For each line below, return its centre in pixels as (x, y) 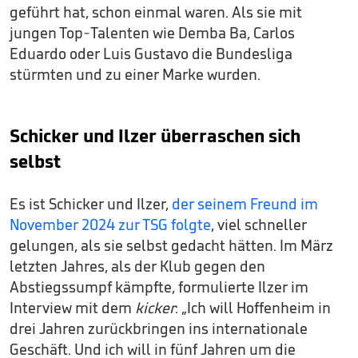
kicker (155, 307)
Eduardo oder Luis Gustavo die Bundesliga (151, 53)
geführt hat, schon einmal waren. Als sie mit (156, 12)
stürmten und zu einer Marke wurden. (135, 74)
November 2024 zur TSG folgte (110, 224)
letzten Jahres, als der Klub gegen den (137, 266)
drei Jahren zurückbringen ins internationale (159, 328)
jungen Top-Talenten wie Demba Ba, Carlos (152, 32)
